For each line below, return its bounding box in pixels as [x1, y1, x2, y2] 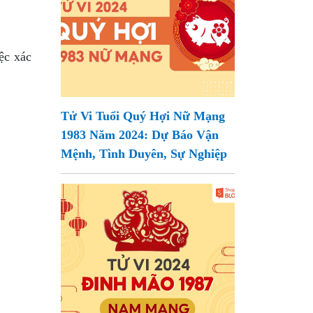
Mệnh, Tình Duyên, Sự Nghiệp [61, 147, 228, 161]
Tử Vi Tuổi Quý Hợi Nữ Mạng [61, 109, 226, 123]
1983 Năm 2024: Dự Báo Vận [61, 128, 219, 142]
